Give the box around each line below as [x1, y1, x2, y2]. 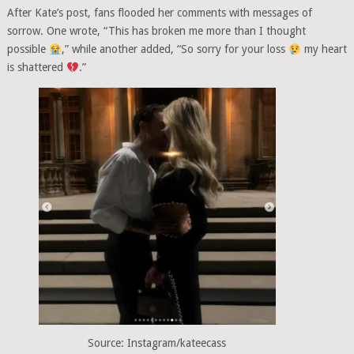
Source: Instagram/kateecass [88, 336, 227, 349]
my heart [300, 43, 347, 56]
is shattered [6, 61, 66, 74]
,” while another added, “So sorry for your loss [61, 43, 288, 56]
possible [6, 43, 49, 56]
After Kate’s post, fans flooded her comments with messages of [6, 6, 312, 20]
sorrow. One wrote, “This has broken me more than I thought [6, 24, 306, 38]
